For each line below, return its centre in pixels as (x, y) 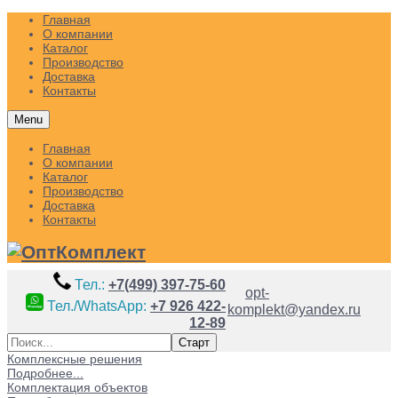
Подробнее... (45, 373)
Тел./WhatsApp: (99, 305)
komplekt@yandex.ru (294, 309)
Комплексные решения (75, 358)
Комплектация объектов (77, 387)
